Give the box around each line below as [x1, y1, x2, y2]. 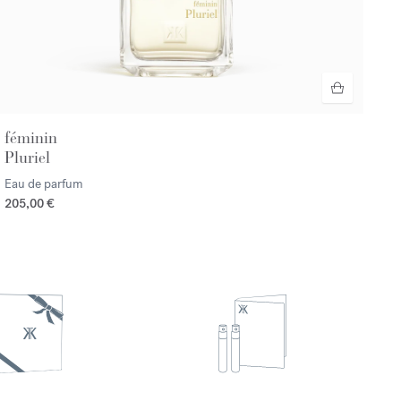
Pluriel [4, 147, 50, 167]
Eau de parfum [4, 175, 83, 192]
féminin [4, 127, 57, 148]
